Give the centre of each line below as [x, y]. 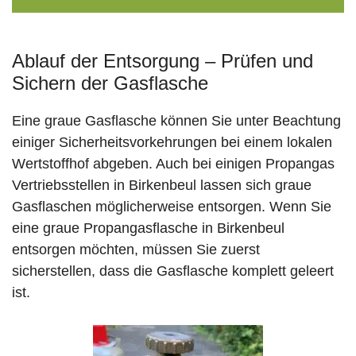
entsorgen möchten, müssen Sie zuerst [136, 250]
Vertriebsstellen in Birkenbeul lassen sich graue [162, 186]
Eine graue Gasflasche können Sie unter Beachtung [176, 121]
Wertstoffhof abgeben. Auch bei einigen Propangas [173, 164]
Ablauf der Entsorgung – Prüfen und [163, 61]
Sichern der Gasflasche [110, 83]
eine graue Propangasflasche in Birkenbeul [148, 228]
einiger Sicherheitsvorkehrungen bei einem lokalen [172, 143]
